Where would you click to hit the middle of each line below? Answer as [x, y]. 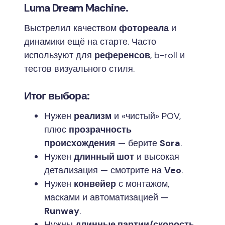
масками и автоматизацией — [106, 197]
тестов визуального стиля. [79, 69]
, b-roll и [167, 55]
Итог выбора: [57, 96]
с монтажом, [143, 184]
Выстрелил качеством [72, 28]
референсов [122, 55]
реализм [93, 116]
